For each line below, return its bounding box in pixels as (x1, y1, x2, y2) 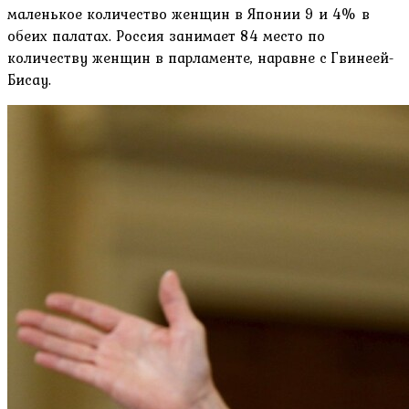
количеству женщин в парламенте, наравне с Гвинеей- (7, 47, 394, 69)
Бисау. (7, 68, 51, 91)
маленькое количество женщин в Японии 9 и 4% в (7, 3, 370, 26)
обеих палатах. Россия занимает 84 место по (7, 25, 325, 47)
